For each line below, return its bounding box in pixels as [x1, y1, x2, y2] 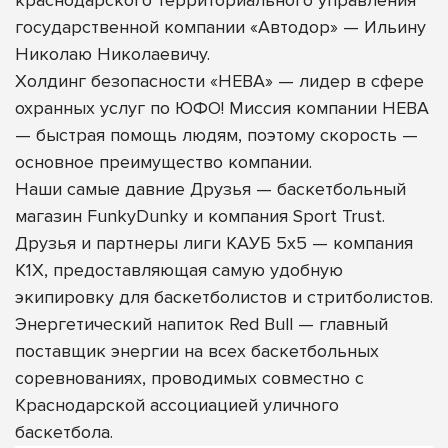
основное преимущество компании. [15, 151, 312, 174]
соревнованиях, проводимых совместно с [15, 367, 364, 390]
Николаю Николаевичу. [15, 43, 210, 66]
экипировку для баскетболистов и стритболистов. [15, 286, 433, 309]
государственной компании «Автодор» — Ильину [15, 16, 426, 39]
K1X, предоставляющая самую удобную [15, 259, 343, 282]
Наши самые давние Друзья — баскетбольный [15, 178, 406, 201]
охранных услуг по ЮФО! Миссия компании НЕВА [15, 97, 429, 120]
